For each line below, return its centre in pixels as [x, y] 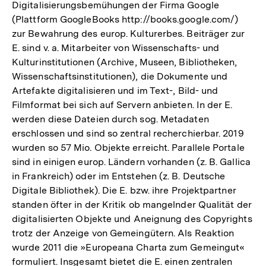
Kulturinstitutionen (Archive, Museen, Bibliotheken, [125, 62]
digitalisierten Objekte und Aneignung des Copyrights [132, 219]
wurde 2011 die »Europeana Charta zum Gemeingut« [129, 247]
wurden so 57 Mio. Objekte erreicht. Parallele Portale [128, 148]
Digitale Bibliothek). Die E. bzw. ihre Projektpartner [124, 190]
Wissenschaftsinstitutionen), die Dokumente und [120, 76]
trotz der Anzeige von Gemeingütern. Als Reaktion [123, 233]
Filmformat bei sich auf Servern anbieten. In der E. [122, 105]
